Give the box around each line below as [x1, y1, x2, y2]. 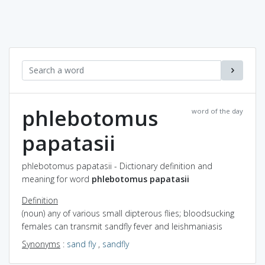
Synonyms [22, 238, 60, 250]
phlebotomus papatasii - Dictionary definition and [22, 160, 212, 172]
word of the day [192, 106, 243, 115]
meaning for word [22, 173, 92, 185]
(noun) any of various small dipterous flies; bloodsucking [22, 207, 234, 219]
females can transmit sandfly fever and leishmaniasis [22, 220, 222, 232]
